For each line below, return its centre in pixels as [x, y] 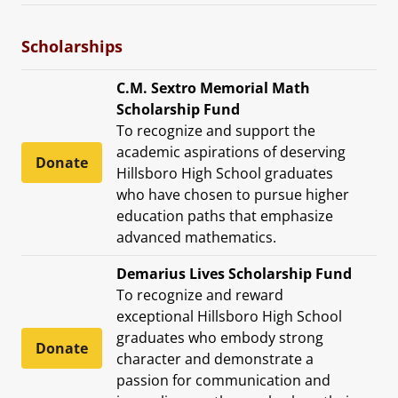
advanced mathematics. [196, 237]
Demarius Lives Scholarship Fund [234, 273]
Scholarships [72, 46]
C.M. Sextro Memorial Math [213, 88]
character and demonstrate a [215, 358]
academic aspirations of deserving [231, 151]
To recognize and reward [200, 295]
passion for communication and [223, 380]
